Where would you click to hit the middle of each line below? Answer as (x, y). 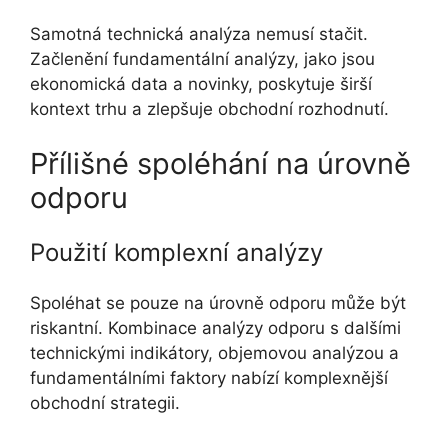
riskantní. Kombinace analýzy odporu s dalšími (215, 328)
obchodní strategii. (105, 403)
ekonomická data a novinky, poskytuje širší (201, 83)
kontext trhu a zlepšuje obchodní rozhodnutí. (209, 108)
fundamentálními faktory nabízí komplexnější (209, 378)
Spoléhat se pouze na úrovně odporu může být (218, 303)
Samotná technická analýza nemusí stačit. (199, 33)
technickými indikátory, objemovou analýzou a (214, 353)
